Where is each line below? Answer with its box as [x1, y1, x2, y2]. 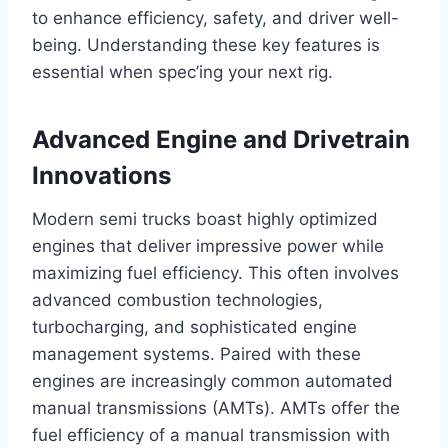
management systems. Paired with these [32, 343, 361, 364]
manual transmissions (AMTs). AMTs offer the [32, 397, 400, 418]
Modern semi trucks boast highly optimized [32, 208, 378, 229]
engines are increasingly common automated [32, 370, 393, 391]
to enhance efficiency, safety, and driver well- [32, 7, 399, 28]
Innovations [32, 160, 171, 190]
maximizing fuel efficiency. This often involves [32, 262, 399, 283]
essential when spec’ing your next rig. [32, 61, 333, 82]
